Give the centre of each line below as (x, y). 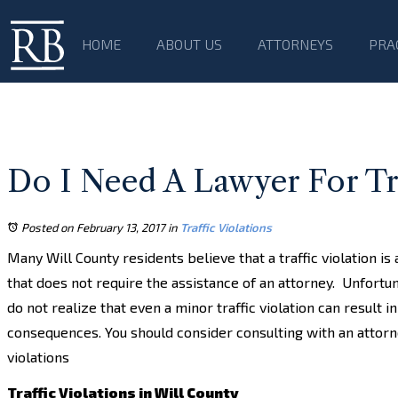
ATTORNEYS (295, 44)
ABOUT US (189, 44)
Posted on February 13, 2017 (93, 227)
